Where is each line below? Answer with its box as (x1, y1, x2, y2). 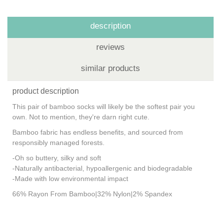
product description (12, 86, 79, 95)
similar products (81, 63, 140, 73)
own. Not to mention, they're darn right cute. (12, 112, 149, 121)
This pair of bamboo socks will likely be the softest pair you (12, 102, 195, 110)
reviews (96, 42, 125, 52)
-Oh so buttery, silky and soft (12, 153, 101, 162)
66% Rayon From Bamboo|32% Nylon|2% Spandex (12, 189, 174, 198)
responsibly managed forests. (12, 138, 109, 147)
